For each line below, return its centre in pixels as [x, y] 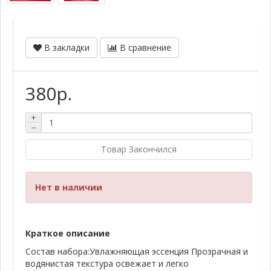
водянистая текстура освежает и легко [107, 263]
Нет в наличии [69, 187]
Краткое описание [68, 233]
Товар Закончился [139, 149]
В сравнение [145, 47]
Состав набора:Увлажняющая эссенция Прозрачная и [137, 251]
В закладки [67, 47]
